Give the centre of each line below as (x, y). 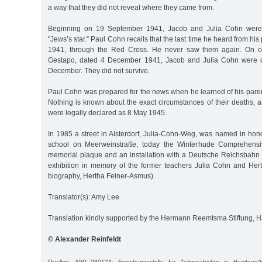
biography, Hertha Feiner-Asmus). (101, 176)
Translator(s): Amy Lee (84, 197)
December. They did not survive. (99, 70)
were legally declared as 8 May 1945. (107, 113)
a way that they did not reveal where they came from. (131, 7)
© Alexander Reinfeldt (85, 239)
